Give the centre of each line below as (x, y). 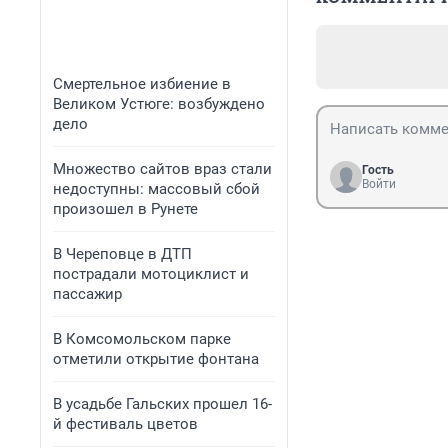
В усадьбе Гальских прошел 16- (162, 404)
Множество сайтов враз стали (162, 169)
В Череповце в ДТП (122, 254)
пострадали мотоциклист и (151, 274)
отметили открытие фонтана (156, 359)
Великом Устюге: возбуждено (159, 104)
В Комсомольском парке (142, 339)
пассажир (87, 294)
